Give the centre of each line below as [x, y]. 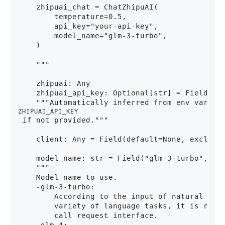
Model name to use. [68, 178]
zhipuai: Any [54, 84]
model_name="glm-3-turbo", [93, 36]
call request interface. [88, 216]
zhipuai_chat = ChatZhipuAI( [88, 7]
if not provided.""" [63, 120]
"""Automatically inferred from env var [115, 103]
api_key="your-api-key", [88, 26]
